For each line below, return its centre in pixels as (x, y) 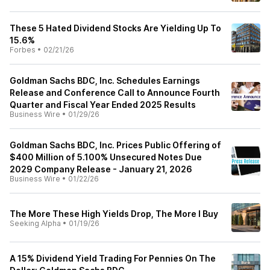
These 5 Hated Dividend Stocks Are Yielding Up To (115, 28)
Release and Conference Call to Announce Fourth (115, 93)
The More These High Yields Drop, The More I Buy (114, 214)
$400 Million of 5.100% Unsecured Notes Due (106, 157)
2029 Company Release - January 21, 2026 (101, 169)
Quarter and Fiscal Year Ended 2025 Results (103, 105)
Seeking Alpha (35, 223)
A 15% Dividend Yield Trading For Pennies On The (113, 258)
